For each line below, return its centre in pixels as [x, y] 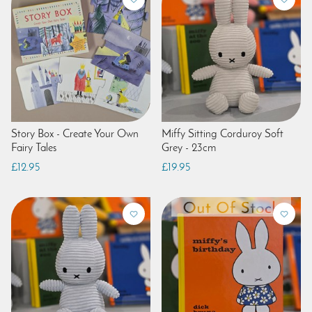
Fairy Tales [34, 148]
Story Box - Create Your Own [75, 134]
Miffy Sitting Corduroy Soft [223, 134]
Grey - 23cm [189, 148]
